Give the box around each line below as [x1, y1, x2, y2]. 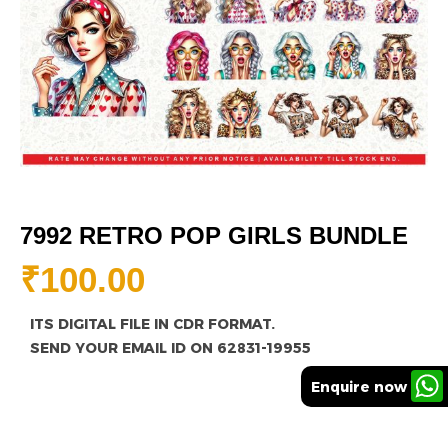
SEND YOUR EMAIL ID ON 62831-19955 [30, 339, 311, 358]
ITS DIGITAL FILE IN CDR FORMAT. [30, 315, 275, 334]
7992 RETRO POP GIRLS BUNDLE [20, 222, 408, 250]
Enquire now [311, 377, 407, 396]
